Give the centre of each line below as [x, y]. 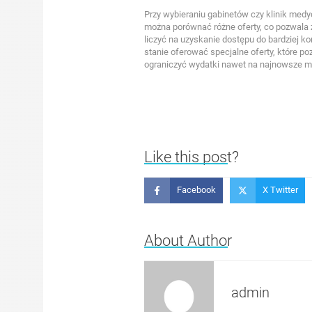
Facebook [196, 190]
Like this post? [192, 157]
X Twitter [280, 190]
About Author [188, 240]
